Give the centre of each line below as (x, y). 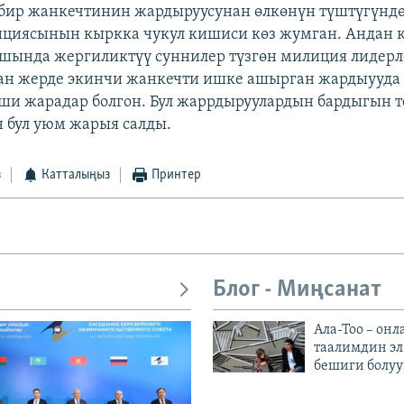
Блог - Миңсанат (297, 290)
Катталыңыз (76, 175)
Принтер (176, 175)
